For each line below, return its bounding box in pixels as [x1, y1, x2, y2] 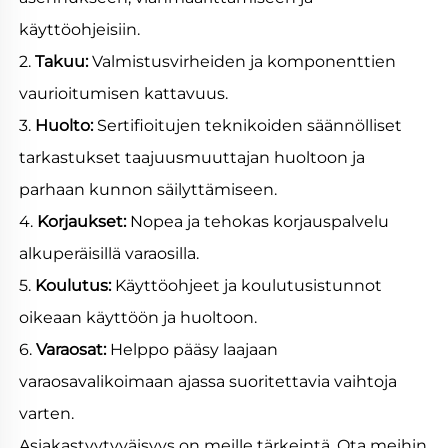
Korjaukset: [37, 212, 130, 232]
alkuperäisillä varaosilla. [19, 244, 203, 264]
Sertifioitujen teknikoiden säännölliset [97, 116, 402, 136]
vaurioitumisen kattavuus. [19, 84, 232, 104]
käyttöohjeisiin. [19, 20, 144, 40]
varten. [19, 404, 78, 424]
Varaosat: [36, 340, 110, 360]
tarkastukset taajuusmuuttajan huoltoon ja [19, 148, 365, 168]
